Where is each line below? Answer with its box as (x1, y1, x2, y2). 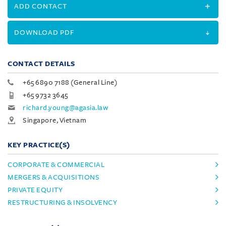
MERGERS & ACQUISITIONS (8, 173, 99, 181)
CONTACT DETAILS (8, 60, 75, 68)
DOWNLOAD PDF (14, 28, 74, 36)
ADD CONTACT (14, 2, 67, 10)
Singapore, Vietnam (23, 116, 86, 124)
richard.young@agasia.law (23, 103, 108, 111)
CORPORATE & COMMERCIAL (8, 160, 104, 168)
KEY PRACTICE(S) (8, 141, 70, 149)
